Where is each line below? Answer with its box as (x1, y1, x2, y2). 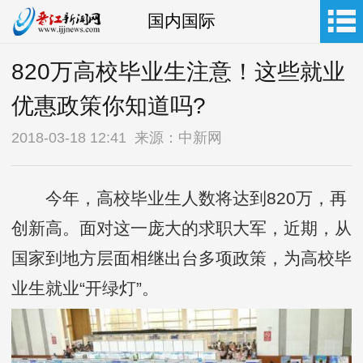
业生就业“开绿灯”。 (11, 278, 159, 297)
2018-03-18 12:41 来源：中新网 (11, 130, 222, 147)
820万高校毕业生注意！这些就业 (11, 58, 345, 84)
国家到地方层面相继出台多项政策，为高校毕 (11, 248, 352, 267)
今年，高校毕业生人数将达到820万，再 (11, 188, 347, 207)
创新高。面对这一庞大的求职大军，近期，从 (11, 218, 352, 237)
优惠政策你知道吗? (11, 92, 206, 118)
